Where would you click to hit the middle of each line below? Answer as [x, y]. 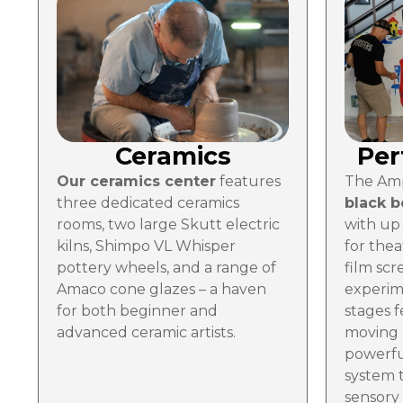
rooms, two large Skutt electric [168, 224]
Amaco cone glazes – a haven [161, 289]
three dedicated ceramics [148, 202]
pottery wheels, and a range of [166, 267]
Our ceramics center [136, 181]
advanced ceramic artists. [146, 332]
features [248, 181]
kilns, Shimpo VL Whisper [146, 246]
